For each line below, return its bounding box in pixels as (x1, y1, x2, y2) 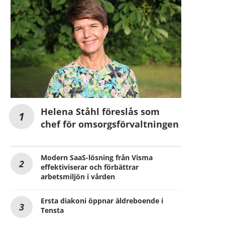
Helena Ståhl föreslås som (41, 105, 160, 118)
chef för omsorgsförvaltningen (41, 118, 179, 131)
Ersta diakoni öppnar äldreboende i (41, 196, 163, 206)
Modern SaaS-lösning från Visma (41, 153, 153, 163)
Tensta (41, 205, 64, 215)
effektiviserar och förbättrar (41, 162, 139, 172)
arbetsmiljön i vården (41, 172, 115, 182)
